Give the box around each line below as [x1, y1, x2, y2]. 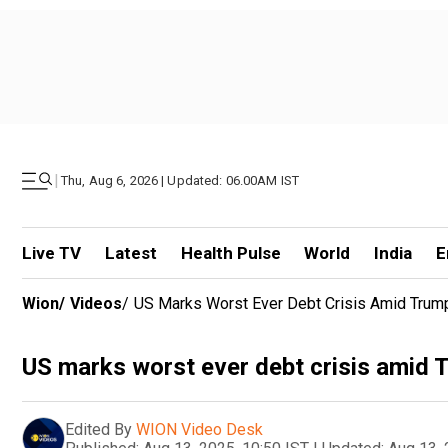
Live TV [22, 243, 81, 263]
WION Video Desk [136, 419, 263, 439]
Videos [70, 294, 122, 313]
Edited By [65, 419, 132, 439]
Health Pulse [180, 243, 281, 263]
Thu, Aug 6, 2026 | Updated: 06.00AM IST [61, 173, 300, 188]
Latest [104, 243, 157, 263]
